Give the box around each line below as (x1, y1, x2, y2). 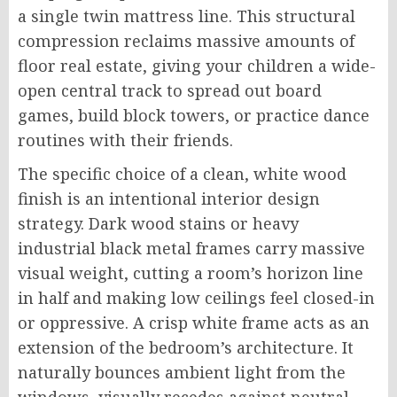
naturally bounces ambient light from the (18, 361, 346, 383)
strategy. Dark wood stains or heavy (18, 212, 299, 234)
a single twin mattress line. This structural (18, 4, 355, 27)
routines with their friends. (18, 128, 233, 151)
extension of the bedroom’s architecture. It (18, 336, 354, 358)
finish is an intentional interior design (18, 187, 320, 209)
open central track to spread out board (18, 79, 322, 101)
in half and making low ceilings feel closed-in (18, 286, 375, 308)
